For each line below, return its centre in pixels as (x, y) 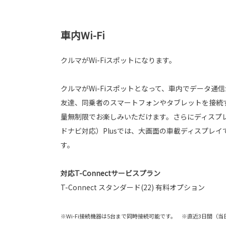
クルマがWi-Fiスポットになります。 (118, 60)
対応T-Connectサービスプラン (110, 173)
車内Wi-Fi (83, 35)
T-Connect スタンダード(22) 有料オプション (133, 187)
